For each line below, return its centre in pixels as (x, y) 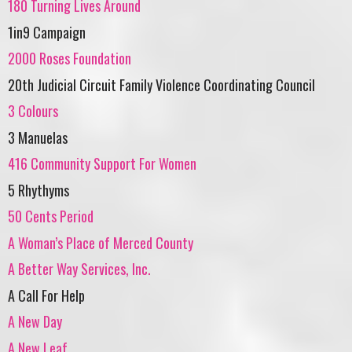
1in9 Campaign (47, 32)
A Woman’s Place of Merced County (101, 242)
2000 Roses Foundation (70, 59)
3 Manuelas (38, 137)
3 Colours (33, 111)
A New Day (35, 322)
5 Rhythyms (38, 190)
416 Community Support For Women (102, 164)
